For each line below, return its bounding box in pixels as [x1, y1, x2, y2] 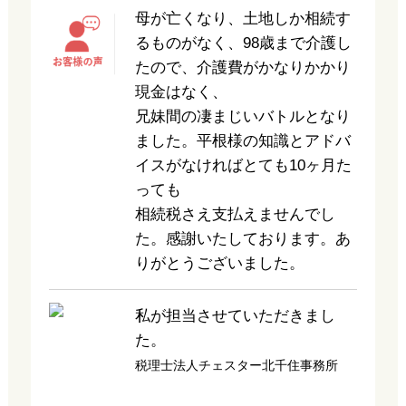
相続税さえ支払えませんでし [134, 206, 335, 223]
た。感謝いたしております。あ [134, 230, 351, 247]
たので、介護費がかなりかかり [134, 59, 351, 76]
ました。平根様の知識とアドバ [134, 132, 351, 150]
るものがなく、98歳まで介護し [134, 34, 352, 52]
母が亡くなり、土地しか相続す [134, 10, 351, 27]
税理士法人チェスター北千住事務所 [134, 358, 338, 372]
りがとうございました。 [134, 255, 304, 272]
